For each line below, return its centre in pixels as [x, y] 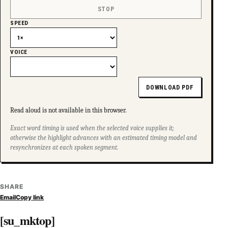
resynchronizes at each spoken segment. [64, 147]
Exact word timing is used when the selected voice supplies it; [92, 128]
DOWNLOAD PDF [170, 87]
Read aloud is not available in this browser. [69, 110]
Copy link [30, 197]
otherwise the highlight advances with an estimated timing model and [104, 138]
